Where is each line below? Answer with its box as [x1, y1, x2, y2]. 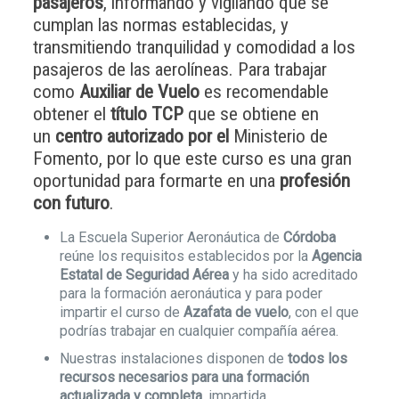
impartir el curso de [59, 304, 183, 321]
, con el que [288, 304, 359, 321]
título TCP [110, 103, 183, 125]
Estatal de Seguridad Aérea [59, 266, 229, 283]
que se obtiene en [183, 103, 319, 125]
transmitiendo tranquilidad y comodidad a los [32, 37, 355, 58]
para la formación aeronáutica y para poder [59, 285, 322, 302]
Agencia [311, 248, 362, 265]
